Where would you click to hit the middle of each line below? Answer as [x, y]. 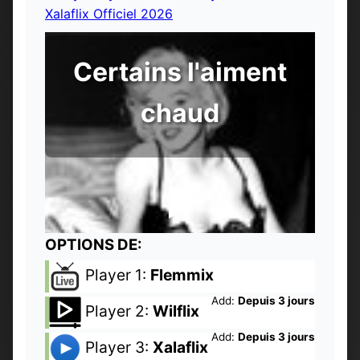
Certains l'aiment [180, 72]
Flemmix [182, 275]
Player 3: [117, 348]
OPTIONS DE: [94, 245]
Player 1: [116, 275]
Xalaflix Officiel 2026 [109, 14]
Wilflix [176, 311]
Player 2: [117, 311]
